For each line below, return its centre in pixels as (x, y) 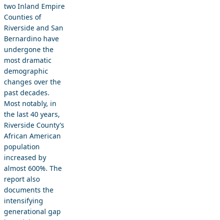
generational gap (32, 212)
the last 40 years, (32, 114)
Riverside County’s (34, 125)
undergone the (29, 50)
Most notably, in (30, 104)
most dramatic (28, 60)
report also (22, 179)
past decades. (27, 93)
